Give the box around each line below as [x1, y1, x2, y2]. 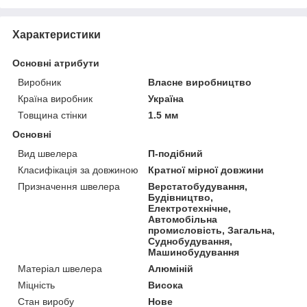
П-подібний [148, 147, 204, 159]
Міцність [18, 279, 55, 291]
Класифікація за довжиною [18, 164, 138, 175]
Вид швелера [18, 147, 77, 159]
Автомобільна [148, 213, 218, 225]
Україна [148, 93, 184, 104]
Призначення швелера [18, 180, 120, 192]
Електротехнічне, [148, 202, 232, 214]
